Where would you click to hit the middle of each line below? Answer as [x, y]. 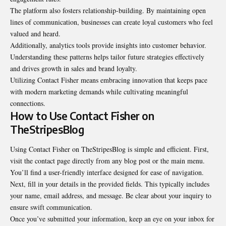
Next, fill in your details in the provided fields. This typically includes [110, 184]
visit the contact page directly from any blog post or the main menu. [107, 161]
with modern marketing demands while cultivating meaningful [99, 91]
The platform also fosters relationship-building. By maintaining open [108, 10]
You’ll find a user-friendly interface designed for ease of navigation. [107, 173]
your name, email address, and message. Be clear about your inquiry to [111, 196]
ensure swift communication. [51, 207]
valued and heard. [35, 33]
